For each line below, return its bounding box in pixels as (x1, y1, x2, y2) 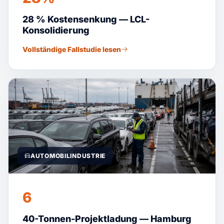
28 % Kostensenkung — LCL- (22, 14, 149, 24)
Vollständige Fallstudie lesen (22, 45, 121, 53)
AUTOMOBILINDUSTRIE (30, 152, 105, 159)
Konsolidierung (22, 25, 89, 35)
